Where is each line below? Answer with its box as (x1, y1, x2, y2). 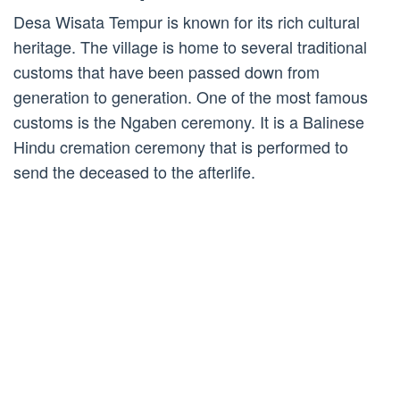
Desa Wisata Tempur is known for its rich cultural (13, 10, 360, 34)
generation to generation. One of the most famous (13, 85, 368, 109)
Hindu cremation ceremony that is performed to (13, 135, 348, 159)
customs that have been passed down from (13, 60, 320, 84)
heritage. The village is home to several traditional (13, 35, 367, 59)
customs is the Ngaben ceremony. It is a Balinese (13, 110, 364, 134)
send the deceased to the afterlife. (13, 160, 255, 184)
